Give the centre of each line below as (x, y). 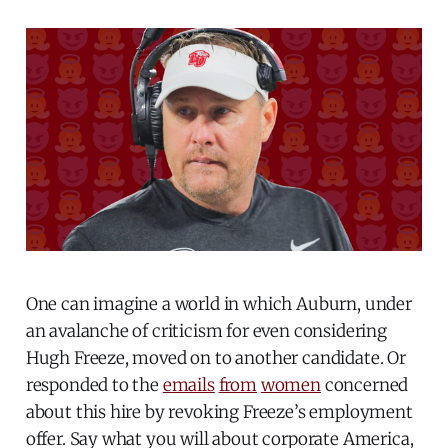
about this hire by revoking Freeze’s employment (219, 412)
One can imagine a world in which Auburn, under (218, 304)
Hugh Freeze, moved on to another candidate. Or (215, 358)
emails (188, 385)
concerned (364, 385)
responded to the (94, 385)
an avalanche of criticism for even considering (206, 331)
